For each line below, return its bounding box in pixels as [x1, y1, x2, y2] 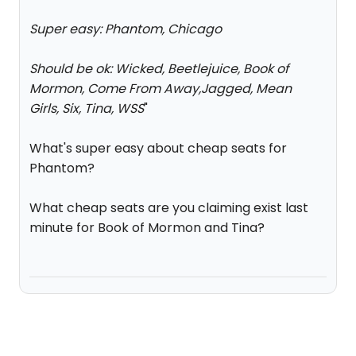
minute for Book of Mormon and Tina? [29, 219, 265, 237]
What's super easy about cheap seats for [29, 139, 287, 157]
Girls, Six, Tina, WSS [29, 99, 144, 118]
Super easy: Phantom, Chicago [29, 20, 222, 38]
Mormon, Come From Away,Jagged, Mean [29, 79, 292, 98]
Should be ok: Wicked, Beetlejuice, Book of [29, 60, 288, 78]
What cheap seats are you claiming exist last [29, 199, 308, 217]
